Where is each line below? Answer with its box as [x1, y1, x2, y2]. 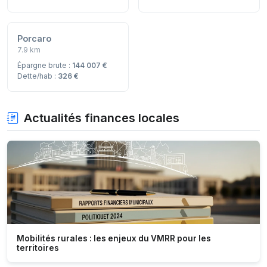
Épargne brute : [17, 61, 72, 70]
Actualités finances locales [24, 111, 179, 126]
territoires [17, 243, 59, 253]
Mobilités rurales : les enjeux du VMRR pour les [17, 234, 211, 244]
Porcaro [17, 33, 51, 44]
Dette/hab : [17, 72, 58, 81]
